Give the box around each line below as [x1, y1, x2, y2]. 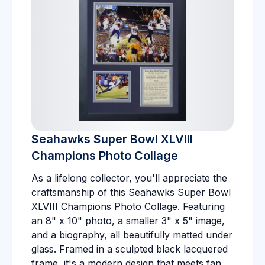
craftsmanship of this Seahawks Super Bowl [31, 186, 231, 198]
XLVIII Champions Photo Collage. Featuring [31, 201, 225, 212]
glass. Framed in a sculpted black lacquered [31, 243, 228, 255]
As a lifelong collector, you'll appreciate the [31, 172, 227, 184]
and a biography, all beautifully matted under [31, 229, 232, 241]
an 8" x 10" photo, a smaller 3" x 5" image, [31, 215, 225, 227]
